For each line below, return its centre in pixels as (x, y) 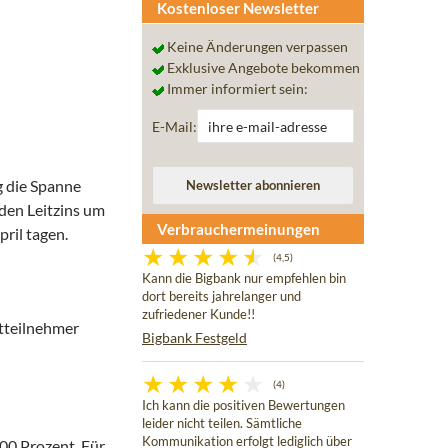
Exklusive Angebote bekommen (262, 68)
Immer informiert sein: (236, 89)
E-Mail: (174, 126)
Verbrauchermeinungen (238, 229)
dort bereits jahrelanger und (221, 297)
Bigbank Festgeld (194, 338)
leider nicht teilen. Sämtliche (222, 424)
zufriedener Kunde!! (198, 315)
